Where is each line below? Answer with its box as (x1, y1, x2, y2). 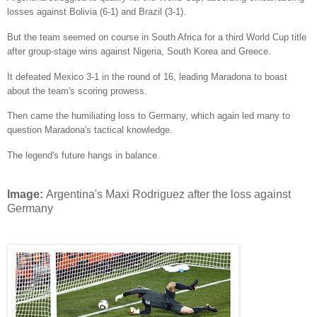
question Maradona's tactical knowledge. (7, 125, 173, 136)
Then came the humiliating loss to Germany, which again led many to (7, 110, 290, 122)
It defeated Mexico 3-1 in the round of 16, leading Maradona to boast (7, 71, 287, 82)
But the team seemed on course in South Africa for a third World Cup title (7, 31, 306, 42)
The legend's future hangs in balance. (7, 150, 160, 161)
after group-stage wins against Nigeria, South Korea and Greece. (7, 45, 271, 57)
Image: (7, 188, 46, 201)
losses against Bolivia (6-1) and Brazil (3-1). (7, 6, 186, 17)
